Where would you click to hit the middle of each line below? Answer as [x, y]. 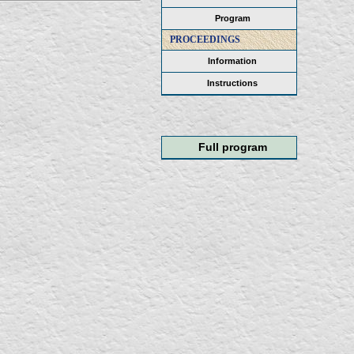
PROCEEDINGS [205, 40]
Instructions [232, 83]
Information [232, 61]
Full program [232, 147]
